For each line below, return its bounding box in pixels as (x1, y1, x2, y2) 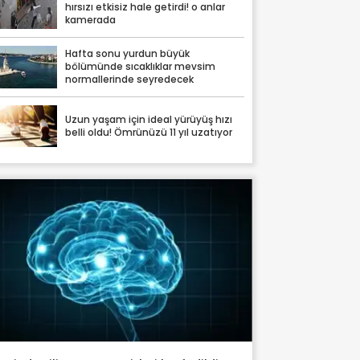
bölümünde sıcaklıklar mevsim (65, 60, 216, 74)
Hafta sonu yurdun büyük (65, 47, 190, 61)
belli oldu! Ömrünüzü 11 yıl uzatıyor (65, 125, 233, 139)
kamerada (65, 14, 117, 27)
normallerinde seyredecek (65, 73, 194, 87)
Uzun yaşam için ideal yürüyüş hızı (65, 112, 233, 126)
